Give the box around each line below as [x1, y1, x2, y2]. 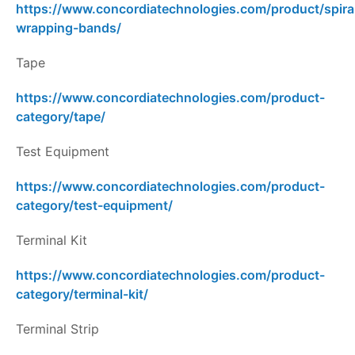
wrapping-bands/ [16, 20, 121, 36]
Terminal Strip [16, 321, 99, 338]
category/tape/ [16, 109, 105, 125]
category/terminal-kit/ [16, 286, 148, 303]
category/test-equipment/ [16, 197, 173, 214]
